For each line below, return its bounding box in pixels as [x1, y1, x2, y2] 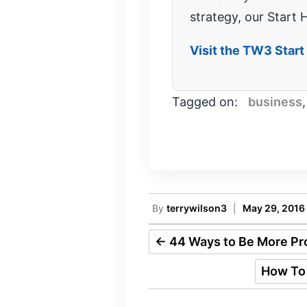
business [248, 94, 302, 109]
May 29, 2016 [243, 201, 305, 214]
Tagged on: [172, 94, 241, 109]
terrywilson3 [167, 201, 227, 214]
